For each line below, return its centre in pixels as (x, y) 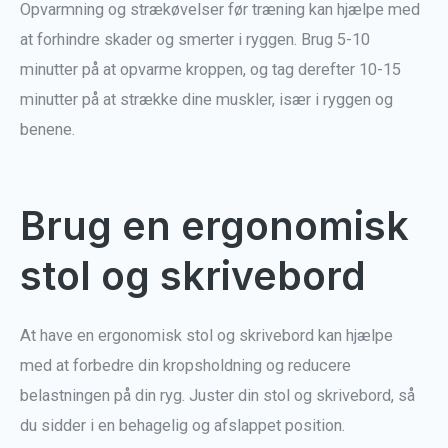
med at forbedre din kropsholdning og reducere (185, 366)
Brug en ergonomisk (214, 226)
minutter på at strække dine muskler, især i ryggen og (206, 99)
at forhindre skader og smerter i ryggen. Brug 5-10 (195, 39)
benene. (47, 129)
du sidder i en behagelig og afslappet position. (182, 426)
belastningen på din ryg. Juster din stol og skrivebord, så (217, 396)
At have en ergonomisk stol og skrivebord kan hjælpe (206, 336)
